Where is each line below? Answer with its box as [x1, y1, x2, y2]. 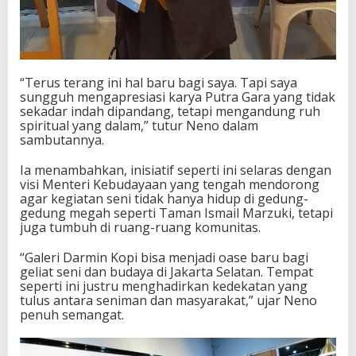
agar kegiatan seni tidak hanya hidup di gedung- [20, 189, 308, 207]
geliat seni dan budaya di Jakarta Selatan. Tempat [20, 262, 313, 281]
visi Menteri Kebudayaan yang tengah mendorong [20, 175, 319, 193]
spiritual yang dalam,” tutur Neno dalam [20, 116, 258, 134]
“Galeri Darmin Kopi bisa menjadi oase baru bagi [20, 248, 308, 266]
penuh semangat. [20, 305, 124, 323]
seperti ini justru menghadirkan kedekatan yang [20, 277, 308, 295]
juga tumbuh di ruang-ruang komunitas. [20, 218, 261, 236]
